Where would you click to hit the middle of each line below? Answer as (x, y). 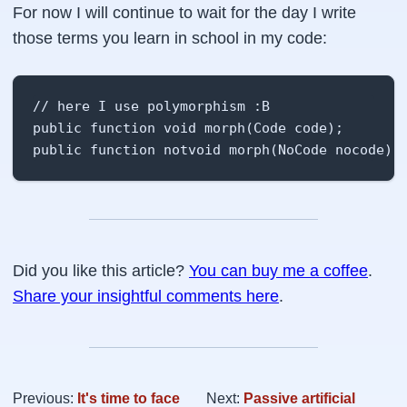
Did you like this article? (101, 271)
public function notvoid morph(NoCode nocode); (217, 150)
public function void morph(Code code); (188, 128)
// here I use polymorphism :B (151, 106)
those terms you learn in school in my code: (170, 38)
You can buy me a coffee (278, 271)
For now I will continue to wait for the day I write (184, 13)
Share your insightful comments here (146, 296)
